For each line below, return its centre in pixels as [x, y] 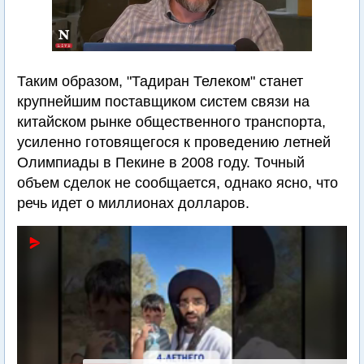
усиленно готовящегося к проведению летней [174, 142]
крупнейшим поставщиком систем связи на [163, 102]
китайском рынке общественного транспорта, [171, 122]
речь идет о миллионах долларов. [133, 203]
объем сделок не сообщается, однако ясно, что [178, 183]
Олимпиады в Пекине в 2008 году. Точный [161, 162]
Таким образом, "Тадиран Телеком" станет [160, 81]
